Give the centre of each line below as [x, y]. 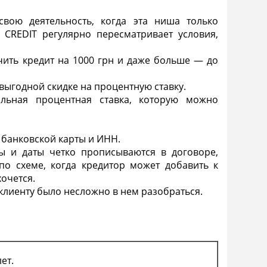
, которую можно [174, 99]
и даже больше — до [166, 60]
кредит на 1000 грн [68, 60]
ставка [114, 99]
